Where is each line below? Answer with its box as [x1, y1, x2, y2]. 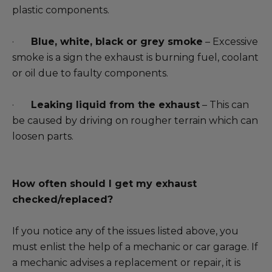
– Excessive [203, 36, 258, 47]
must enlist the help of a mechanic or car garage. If [12, 241, 258, 253]
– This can [200, 99, 249, 110]
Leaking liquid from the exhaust [31, 99, 200, 110]
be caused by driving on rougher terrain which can [12, 115, 258, 126]
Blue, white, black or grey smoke [31, 36, 203, 47]
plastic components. [12, 4, 109, 16]
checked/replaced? [12, 194, 113, 205]
